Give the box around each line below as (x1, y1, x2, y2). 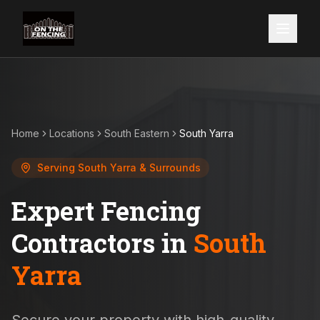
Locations (49, 127, 94, 139)
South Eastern (104, 127, 169, 139)
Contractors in (11, 226, 194, 260)
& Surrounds (136, 161, 201, 174)
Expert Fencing (11, 194, 201, 228)
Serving (37, 161, 78, 174)
